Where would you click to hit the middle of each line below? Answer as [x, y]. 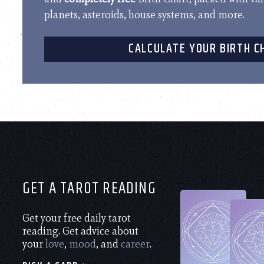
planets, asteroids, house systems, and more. [144, 14]
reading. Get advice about [80, 231]
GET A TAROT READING [89, 188]
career [135, 244]
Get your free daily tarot [77, 218]
